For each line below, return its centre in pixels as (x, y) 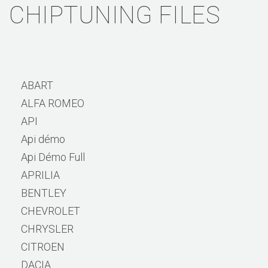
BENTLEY (44, 193)
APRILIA (40, 175)
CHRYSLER (47, 229)
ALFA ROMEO (53, 103)
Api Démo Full (53, 157)
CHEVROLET (51, 211)
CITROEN (43, 246)
